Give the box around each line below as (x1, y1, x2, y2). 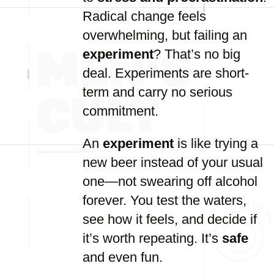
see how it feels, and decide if (83, 212, 257, 227)
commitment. (83, 103, 158, 119)
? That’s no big (154, 46, 240, 62)
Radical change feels (83, 9, 206, 24)
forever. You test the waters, (83, 193, 246, 208)
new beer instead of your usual (83, 155, 263, 170)
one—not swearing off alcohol (83, 174, 257, 189)
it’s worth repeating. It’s (83, 231, 222, 246)
